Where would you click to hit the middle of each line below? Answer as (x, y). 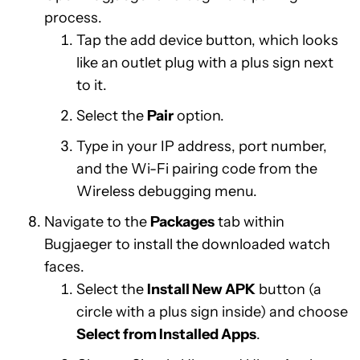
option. (199, 116)
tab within (250, 222)
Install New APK (201, 289)
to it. (92, 85)
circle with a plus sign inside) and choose (212, 312)
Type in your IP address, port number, (202, 146)
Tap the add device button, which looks (207, 40)
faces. (64, 267)
